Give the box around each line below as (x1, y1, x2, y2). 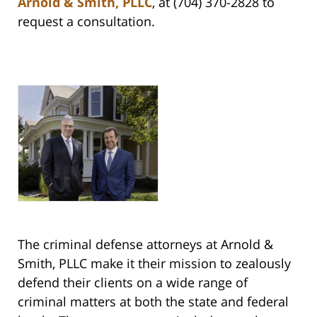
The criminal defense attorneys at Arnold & (18, 236, 273, 253)
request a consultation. (18, 13, 155, 30)
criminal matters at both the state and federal (18, 293, 289, 311)
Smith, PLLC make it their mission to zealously (18, 255, 291, 272)
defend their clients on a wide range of (18, 274, 248, 292)
